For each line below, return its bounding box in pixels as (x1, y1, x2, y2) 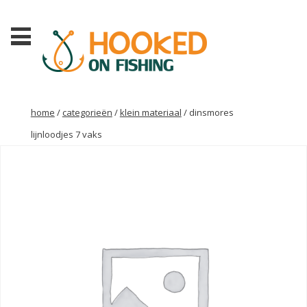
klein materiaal (119, 106, 182, 119)
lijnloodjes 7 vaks (30, 128, 102, 141)
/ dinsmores (181, 106, 234, 119)
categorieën (62, 106, 112, 119)
